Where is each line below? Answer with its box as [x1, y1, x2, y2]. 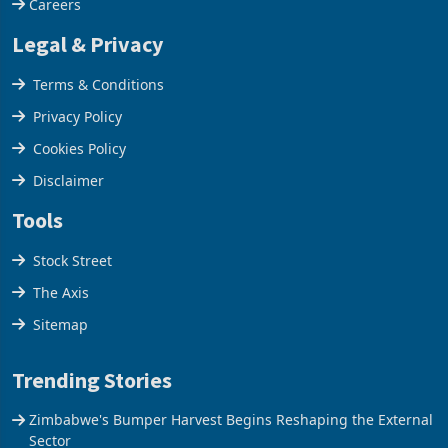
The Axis [33, 283, 89, 303]
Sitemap [33, 315, 88, 335]
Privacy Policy [33, 107, 122, 127]
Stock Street [33, 251, 112, 271]
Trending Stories [12, 366, 172, 395]
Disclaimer [33, 171, 104, 191]
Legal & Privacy [12, 30, 163, 59]
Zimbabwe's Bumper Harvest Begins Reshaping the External [29, 410, 433, 430]
